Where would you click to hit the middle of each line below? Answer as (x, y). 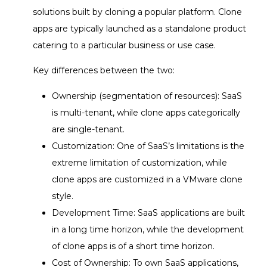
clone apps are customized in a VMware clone (147, 179)
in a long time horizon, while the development (148, 229)
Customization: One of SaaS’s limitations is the (148, 146)
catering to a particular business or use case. (124, 45)
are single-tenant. (88, 129)
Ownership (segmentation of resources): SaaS (147, 96)
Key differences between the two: (104, 71)
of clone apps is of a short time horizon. (133, 246)
